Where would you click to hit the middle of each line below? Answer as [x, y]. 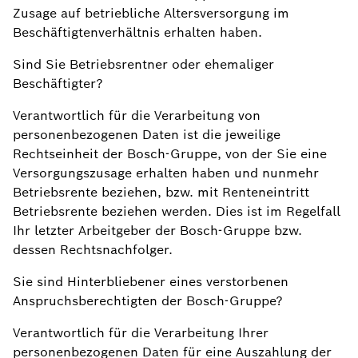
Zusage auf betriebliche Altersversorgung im [151, 13]
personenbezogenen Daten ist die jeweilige [147, 135]
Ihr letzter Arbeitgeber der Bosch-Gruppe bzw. [157, 231]
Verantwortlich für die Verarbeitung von [137, 115]
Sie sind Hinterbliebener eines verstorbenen [151, 282]
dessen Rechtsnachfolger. [93, 250]
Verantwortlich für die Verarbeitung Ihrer [141, 333]
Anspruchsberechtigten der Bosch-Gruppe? [148, 301]
